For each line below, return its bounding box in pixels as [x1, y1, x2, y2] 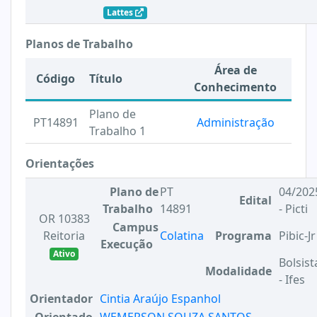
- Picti [279, 201, 308, 217]
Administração [196, 115, 275, 130]
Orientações [25, 156, 94, 171]
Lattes [106, 6, 135, 18]
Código [36, 71, 75, 86]
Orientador [30, 291, 93, 306]
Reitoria [43, 228, 85, 243]
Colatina [160, 228, 204, 243]
